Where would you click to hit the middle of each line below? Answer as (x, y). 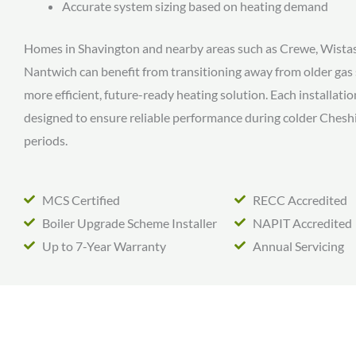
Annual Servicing (298, 246)
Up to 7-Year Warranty (104, 246)
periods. (46, 141)
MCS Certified (81, 199)
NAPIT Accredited (302, 222)
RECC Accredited (300, 199)
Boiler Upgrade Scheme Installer (129, 222)
